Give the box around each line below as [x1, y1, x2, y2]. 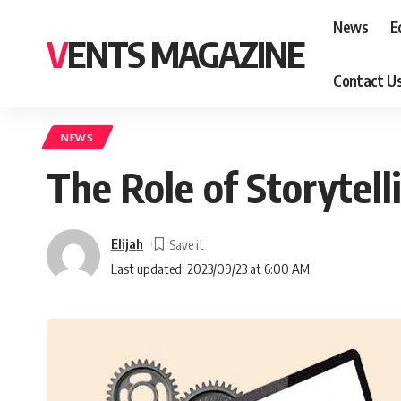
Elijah [111, 235, 143, 252]
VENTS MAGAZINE [67, 31, 304, 76]
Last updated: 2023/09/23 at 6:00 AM [111, 260, 310, 277]
